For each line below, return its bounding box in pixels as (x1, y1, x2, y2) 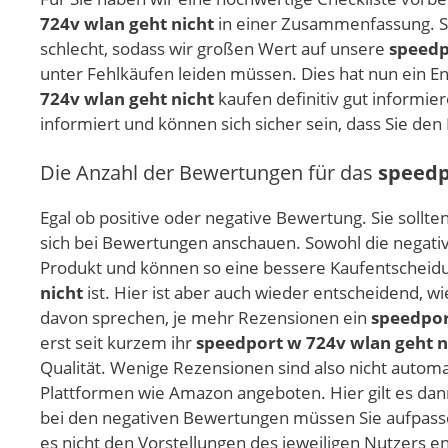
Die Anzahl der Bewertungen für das (40, 159, 378, 187)
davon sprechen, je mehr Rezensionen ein (40, 306, 371, 330)
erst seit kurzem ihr (40, 331, 196, 355)
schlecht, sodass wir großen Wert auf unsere (40, 36, 389, 60)
